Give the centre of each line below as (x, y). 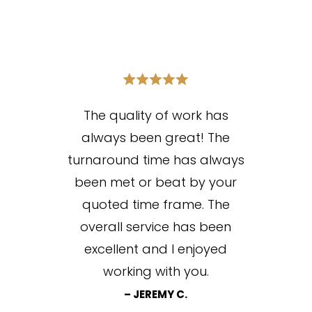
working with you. (156, 272)
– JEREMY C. (156, 295)
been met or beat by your (156, 182)
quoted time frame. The (156, 205)
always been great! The (156, 138)
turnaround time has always (156, 160)
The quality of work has (156, 116)
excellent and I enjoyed (156, 249)
